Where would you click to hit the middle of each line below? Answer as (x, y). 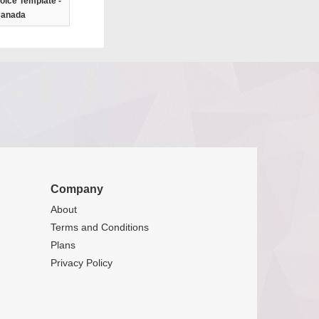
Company (77, 189)
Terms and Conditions (100, 227)
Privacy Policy (82, 263)
